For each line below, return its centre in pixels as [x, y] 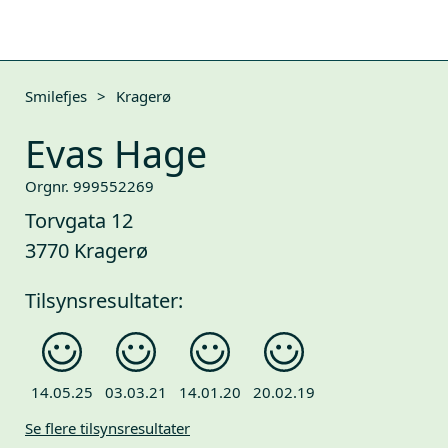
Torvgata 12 [79, 220]
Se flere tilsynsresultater [107, 428]
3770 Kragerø [86, 250]
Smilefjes [56, 96]
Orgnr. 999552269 [89, 186]
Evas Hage [116, 153]
